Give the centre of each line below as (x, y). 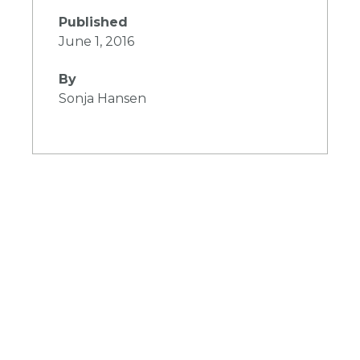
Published (93, 22)
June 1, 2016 (96, 41)
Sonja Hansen (102, 98)
